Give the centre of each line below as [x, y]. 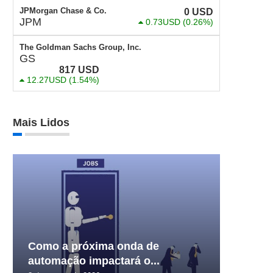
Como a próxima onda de [94, 246]
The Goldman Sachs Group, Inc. [80, 47]
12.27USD [47, 80]
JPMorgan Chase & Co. [63, 11]
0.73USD [163, 22]
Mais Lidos [41, 122]
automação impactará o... [94, 261]
